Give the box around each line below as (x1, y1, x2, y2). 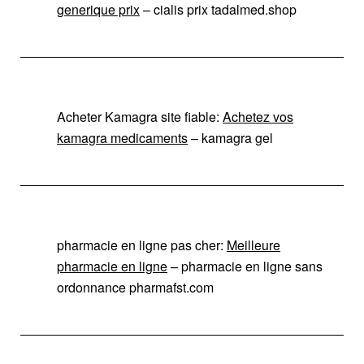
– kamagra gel (188, 128, 273, 147)
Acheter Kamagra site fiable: (57, 106, 223, 126)
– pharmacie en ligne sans (167, 256, 323, 275)
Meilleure (227, 235, 280, 254)
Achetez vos (223, 106, 293, 126)
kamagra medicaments (57, 128, 188, 147)
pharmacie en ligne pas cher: (57, 235, 227, 254)
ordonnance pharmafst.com (57, 277, 214, 297)
